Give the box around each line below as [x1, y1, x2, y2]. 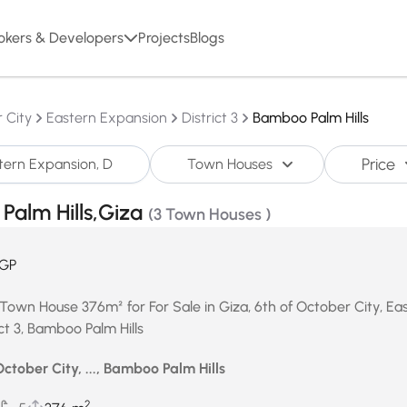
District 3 [182, 109, 238, 126]
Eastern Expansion [46, 109, 167, 126]
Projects [138, 29, 190, 46]
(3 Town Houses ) [148, 204, 271, 224]
